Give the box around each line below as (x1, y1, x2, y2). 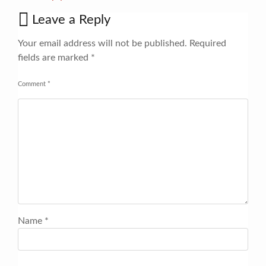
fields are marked (18, 52, 91, 62)
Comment (18, 80, 47, 87)
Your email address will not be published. (18, 38, 187, 48)
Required (187, 38, 226, 48)
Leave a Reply (32, 12, 110, 26)
